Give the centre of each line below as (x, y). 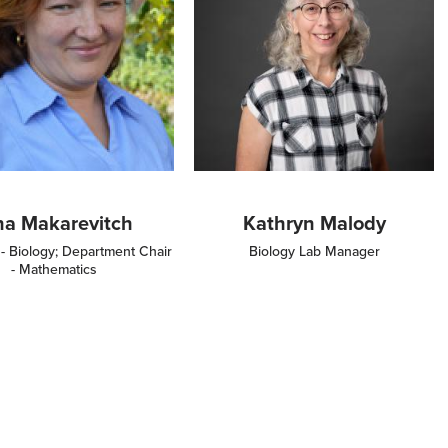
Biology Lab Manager (314, 251)
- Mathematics (54, 269)
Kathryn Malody (314, 222)
